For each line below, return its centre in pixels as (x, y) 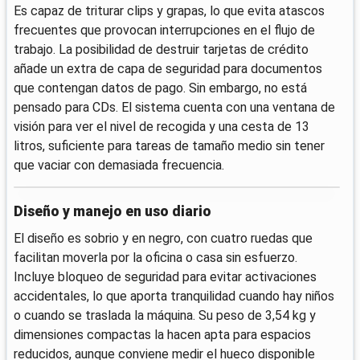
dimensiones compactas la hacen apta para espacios (162, 335)
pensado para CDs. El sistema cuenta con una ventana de (174, 107)
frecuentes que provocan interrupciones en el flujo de (164, 30)
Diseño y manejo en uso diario (112, 212)
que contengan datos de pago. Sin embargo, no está (160, 88)
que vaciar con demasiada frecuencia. (119, 165)
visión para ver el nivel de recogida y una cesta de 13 (162, 126)
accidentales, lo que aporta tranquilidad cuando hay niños (174, 297)
